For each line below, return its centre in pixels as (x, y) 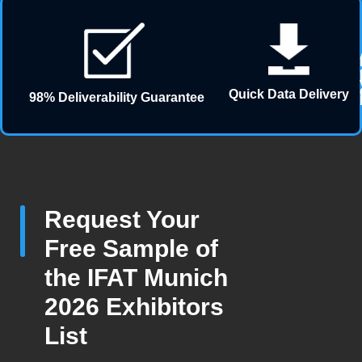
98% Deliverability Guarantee (117, 98)
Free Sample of (131, 248)
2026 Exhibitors (134, 306)
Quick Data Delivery (289, 94)
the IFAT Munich (136, 277)
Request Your (122, 219)
